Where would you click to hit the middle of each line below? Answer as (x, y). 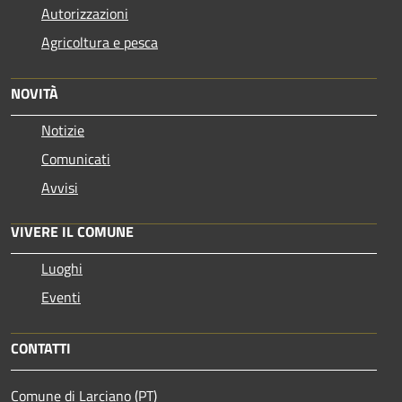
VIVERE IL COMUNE (72, 232)
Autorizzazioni (85, 14)
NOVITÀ (35, 94)
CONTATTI (41, 349)
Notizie (63, 131)
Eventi (61, 297)
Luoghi (62, 269)
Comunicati (76, 159)
